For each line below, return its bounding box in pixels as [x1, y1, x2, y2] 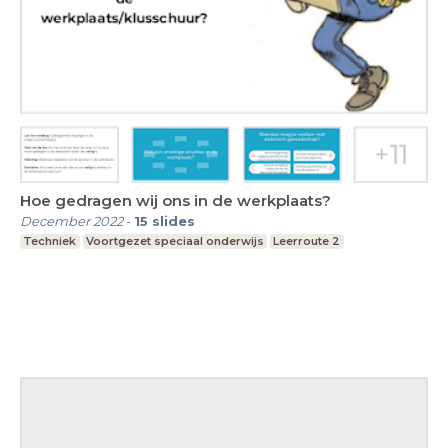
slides [152, 213, 195, 230]
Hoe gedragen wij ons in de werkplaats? [20, 191, 331, 211]
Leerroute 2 [273, 234, 341, 249]
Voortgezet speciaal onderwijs [85, 234, 264, 249]
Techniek [23, 234, 77, 249]
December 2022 [20, 213, 123, 230]
